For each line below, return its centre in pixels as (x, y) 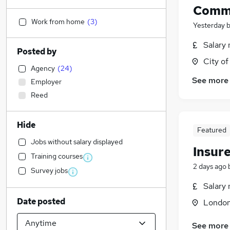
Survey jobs (49, 170)
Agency (43, 68)
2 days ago (210, 167)
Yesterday (209, 25)
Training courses (57, 156)
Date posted (41, 202)
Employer (46, 82)
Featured (212, 130)
